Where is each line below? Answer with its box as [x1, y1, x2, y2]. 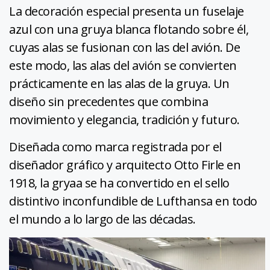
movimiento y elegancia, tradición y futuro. [9, 111, 240, 128]
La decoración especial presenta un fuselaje [9, 2, 244, 19]
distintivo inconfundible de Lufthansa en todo [9, 192, 257, 209]
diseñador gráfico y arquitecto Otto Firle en [9, 156, 240, 173]
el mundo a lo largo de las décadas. [9, 210, 196, 227]
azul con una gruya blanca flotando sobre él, [9, 20, 248, 37]
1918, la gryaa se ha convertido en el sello [9, 174, 230, 191]
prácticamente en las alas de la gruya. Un [9, 75, 230, 92]
